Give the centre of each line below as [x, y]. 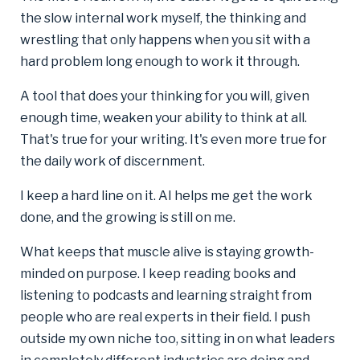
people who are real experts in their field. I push [165, 317]
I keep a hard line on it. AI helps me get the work [166, 195]
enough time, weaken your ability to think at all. [164, 117]
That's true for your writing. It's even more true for [174, 139]
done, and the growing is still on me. [128, 217]
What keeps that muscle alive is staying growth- [167, 252]
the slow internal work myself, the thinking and [163, 18]
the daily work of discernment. [112, 161]
